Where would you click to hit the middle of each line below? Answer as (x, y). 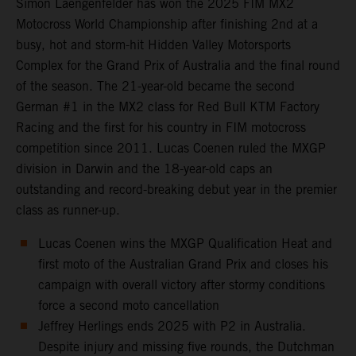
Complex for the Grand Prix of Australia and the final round (178, 65)
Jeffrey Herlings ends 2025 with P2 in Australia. (172, 326)
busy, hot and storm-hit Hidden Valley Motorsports (153, 44)
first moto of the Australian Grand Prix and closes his (183, 264)
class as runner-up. (68, 210)
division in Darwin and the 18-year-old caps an (144, 168)
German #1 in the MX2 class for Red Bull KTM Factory (168, 106)
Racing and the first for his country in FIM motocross (161, 127)
